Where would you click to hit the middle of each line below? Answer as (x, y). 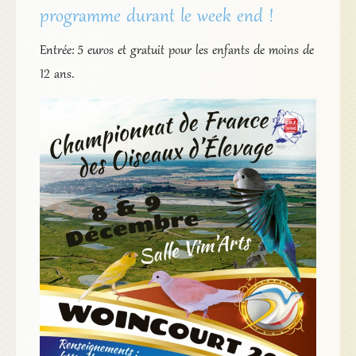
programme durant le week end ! (156, 17)
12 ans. (56, 74)
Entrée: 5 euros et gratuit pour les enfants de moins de (176, 50)
